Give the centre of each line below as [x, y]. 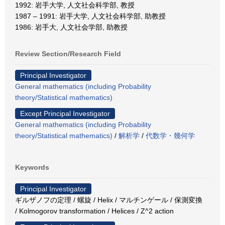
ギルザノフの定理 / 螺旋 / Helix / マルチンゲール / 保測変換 [109, 200]
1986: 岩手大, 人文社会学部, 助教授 [71, 27]
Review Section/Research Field [68, 54]
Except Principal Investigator [65, 114]
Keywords [32, 167]
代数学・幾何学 [170, 136]
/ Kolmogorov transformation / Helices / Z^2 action [94, 211]
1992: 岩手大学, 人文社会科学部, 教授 [75, 5]
